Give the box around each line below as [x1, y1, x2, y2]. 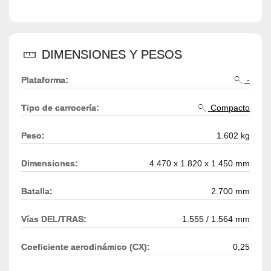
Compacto [208, 103, 250, 113]
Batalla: [21, 186, 53, 197]
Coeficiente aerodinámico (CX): [21, 242, 150, 252]
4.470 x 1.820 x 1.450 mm [149, 158, 250, 169]
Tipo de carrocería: [21, 103, 99, 113]
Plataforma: [21, 75, 68, 85]
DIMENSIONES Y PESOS [38, 48, 182, 62]
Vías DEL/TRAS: [21, 214, 87, 224]
